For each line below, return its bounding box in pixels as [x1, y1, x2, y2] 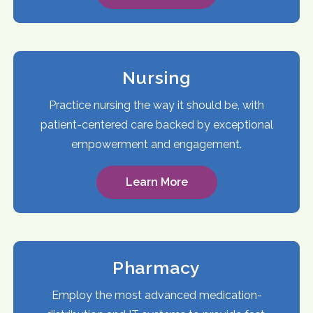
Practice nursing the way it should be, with [49, 99, 264, 112]
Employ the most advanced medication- [51, 289, 262, 303]
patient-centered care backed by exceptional [40, 118, 273, 132]
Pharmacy [112, 257, 201, 279]
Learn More [125, 175, 188, 189]
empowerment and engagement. [71, 138, 242, 152]
